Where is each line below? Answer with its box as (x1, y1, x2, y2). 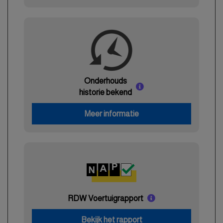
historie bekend (79, 88, 132, 97)
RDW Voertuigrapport (68, 194, 143, 203)
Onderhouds (84, 77, 127, 85)
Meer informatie (84, 110, 139, 118)
